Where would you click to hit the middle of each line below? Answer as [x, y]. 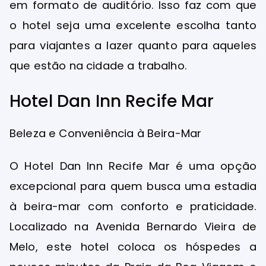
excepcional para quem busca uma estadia [133, 186]
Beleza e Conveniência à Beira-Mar [106, 134]
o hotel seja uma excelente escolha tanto [133, 25]
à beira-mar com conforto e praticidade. [133, 207]
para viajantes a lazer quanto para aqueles [133, 45]
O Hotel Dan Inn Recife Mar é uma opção [133, 166]
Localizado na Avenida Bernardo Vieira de [133, 227]
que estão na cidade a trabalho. [98, 65]
